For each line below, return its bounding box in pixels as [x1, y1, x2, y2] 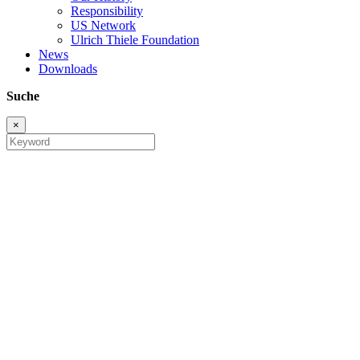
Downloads [39, 62, 97, 76]
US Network [71, 18, 136, 33]
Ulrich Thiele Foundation [71, 33, 199, 47]
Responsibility [71, 4, 143, 18]
